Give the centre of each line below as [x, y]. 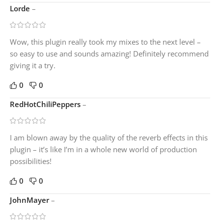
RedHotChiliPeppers [46, 104]
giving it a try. [33, 65]
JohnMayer [30, 200]
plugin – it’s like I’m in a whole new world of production [103, 149]
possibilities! [31, 161]
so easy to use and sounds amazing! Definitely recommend [109, 53]
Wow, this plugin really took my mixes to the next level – [105, 41]
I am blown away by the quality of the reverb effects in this [109, 137]
